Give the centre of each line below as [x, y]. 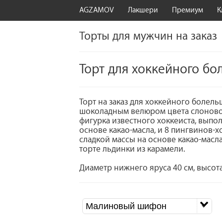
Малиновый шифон [126, 206]
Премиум [187, 10]
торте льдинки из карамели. [132, 149]
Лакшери [143, 10]
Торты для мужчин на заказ [148, 36]
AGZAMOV [97, 10]
